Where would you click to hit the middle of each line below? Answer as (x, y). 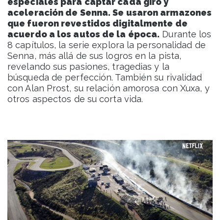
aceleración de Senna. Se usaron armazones (110, 12)
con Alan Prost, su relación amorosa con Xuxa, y (109, 88)
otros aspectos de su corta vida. (75, 99)
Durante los (186, 34)
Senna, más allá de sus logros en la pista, (95, 55)
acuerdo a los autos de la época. (84, 34)
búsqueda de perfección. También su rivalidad (105, 77)
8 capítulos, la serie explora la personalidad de (107, 45)
